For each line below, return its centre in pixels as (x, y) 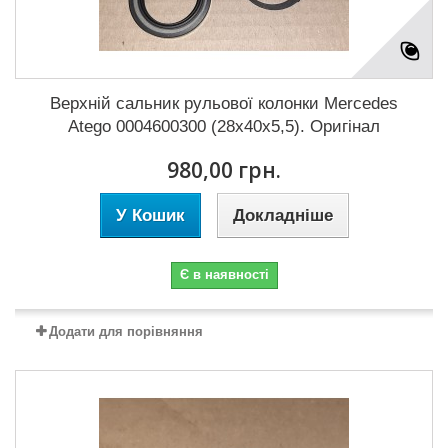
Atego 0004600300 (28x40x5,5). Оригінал (224, 126)
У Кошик (150, 215)
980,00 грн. (224, 169)
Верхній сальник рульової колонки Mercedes (224, 103)
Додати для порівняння (126, 331)
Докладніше (282, 215)
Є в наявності (224, 274)
